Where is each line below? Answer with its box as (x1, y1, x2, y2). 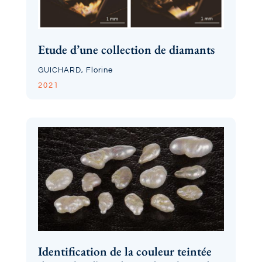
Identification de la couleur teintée (37, 243, 212, 259)
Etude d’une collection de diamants (37, 42, 215, 58)
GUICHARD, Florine (37, 66, 113, 75)
